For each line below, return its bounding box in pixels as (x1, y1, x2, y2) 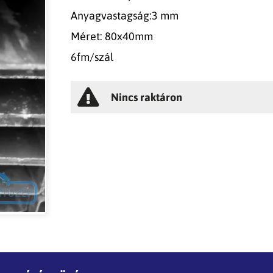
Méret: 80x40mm (71, 29, 154, 43)
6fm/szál (71, 50, 114, 63)
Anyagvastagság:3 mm (71, 9, 179, 22)
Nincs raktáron (111, 90, 183, 104)
